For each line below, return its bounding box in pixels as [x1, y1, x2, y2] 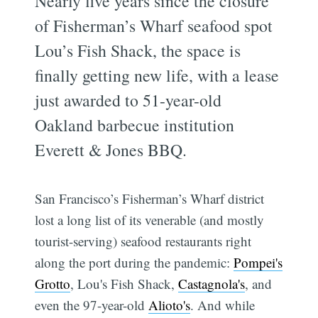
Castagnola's [178, 274, 246, 292]
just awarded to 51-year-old [35, 88, 222, 111]
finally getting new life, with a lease [35, 63, 280, 87]
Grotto [35, 274, 71, 292]
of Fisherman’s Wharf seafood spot [35, 13, 273, 37]
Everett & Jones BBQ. [35, 138, 187, 161]
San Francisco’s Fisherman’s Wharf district [35, 189, 265, 207]
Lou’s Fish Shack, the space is [35, 38, 241, 62]
